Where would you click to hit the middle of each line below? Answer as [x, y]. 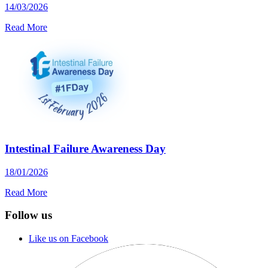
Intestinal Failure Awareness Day [85, 148]
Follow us [28, 215]
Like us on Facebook [68, 238]
